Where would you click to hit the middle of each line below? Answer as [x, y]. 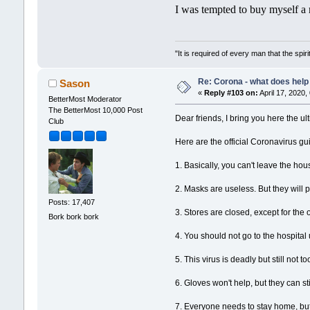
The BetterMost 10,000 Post [95, 110]
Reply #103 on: [231, 93]
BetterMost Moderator [85, 99]
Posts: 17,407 [71, 202]
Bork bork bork [73, 217]
